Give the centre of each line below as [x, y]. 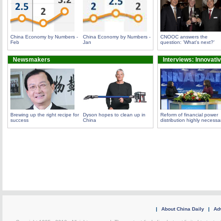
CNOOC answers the [184, 37]
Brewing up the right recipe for [45, 115]
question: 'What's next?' [187, 42]
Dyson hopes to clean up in [114, 115]
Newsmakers [32, 60]
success [19, 120]
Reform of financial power [189, 115]
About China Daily [183, 209]
